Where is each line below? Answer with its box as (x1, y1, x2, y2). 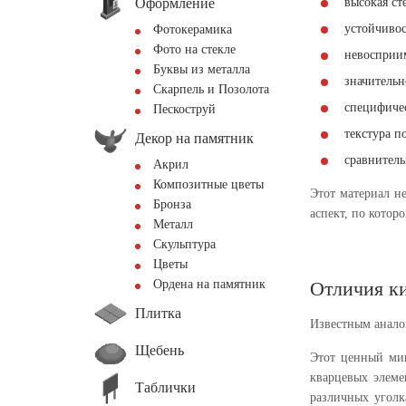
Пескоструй (153, 102, 216, 116)
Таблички (135, 379, 196, 395)
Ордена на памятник (153, 277, 266, 291)
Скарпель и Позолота (153, 82, 269, 96)
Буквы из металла (153, 63, 250, 76)
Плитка (135, 304, 181, 321)
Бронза (153, 198, 191, 211)
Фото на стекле (153, 43, 236, 56)
